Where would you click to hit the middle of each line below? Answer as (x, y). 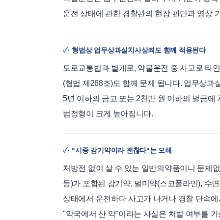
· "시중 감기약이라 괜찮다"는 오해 (120, 150)
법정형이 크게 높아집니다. (108, 113)
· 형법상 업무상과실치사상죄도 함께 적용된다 (137, 50)
